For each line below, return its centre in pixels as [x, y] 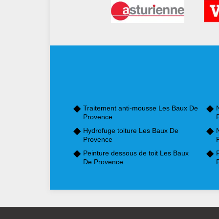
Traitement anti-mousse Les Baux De [141, 108]
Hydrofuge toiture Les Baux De [131, 131]
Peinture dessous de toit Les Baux [136, 153]
